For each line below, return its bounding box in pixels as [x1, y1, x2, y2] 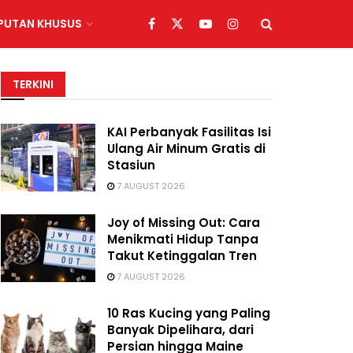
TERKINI [13, 76, 54, 92]
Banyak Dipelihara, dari [107, 321, 254, 338]
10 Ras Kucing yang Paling [107, 305, 270, 321]
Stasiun [107, 157, 155, 173]
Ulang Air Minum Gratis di [107, 140, 266, 157]
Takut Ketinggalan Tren [107, 247, 257, 264]
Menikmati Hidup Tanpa [107, 231, 258, 247]
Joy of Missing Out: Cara [107, 214, 260, 231]
